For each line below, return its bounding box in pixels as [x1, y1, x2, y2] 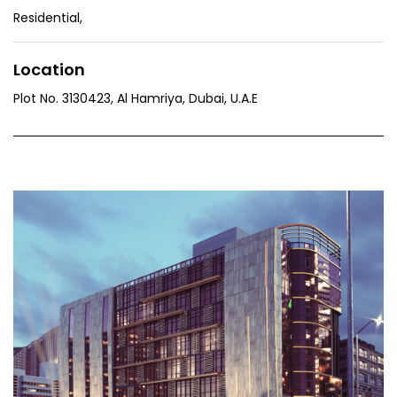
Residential [13, 9, 80, 27]
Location [13, 58, 85, 81]
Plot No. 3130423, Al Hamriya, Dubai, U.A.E [13, 90, 258, 107]
